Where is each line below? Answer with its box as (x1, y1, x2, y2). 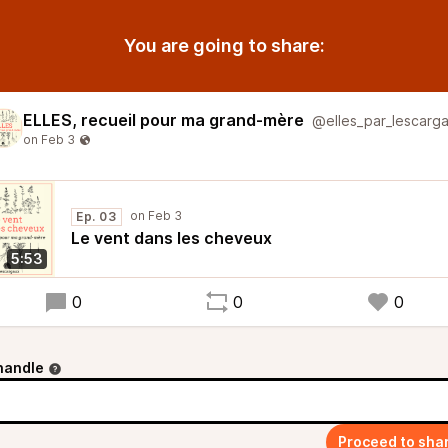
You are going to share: (123, 35, 325, 56)
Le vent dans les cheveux (71, 228, 272, 248)
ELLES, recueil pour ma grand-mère (23, 110, 304, 130)
